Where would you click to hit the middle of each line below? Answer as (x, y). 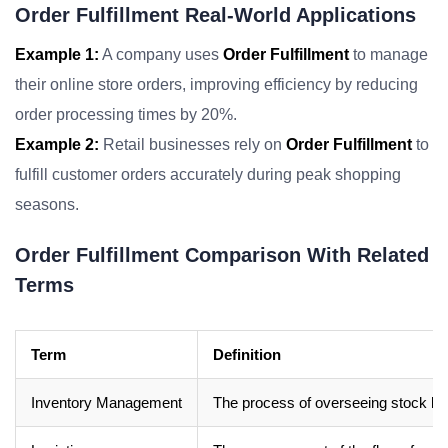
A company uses (161, 54)
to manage (388, 54)
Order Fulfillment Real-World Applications (215, 15)
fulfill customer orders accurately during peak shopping (208, 174)
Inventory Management (106, 402)
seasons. (47, 204)
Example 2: (57, 144)
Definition (247, 354)
